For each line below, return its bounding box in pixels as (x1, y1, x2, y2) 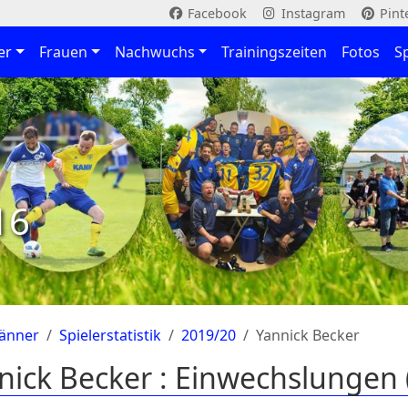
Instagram (277, 5, 345, 22)
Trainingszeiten (221, 42, 328, 62)
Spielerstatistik (59, 325, 161, 345)
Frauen (38, 42, 87, 62)
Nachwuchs (114, 42, 195, 62)
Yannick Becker (256, 325, 360, 345)
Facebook (183, 5, 247, 22)
